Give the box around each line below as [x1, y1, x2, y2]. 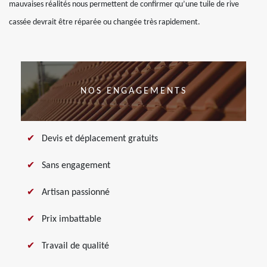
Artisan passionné [42, 188, 110, 197]
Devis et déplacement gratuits [42, 134, 158, 144]
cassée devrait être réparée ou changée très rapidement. [9, 18, 200, 27]
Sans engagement [42, 161, 110, 170]
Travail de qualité [42, 241, 109, 251]
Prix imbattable [42, 215, 101, 224]
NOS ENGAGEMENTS [80, 86, 187, 96]
